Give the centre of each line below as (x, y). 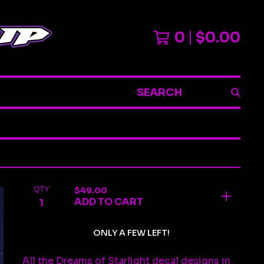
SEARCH (152, 98)
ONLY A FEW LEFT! (131, 233)
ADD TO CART (109, 202)
